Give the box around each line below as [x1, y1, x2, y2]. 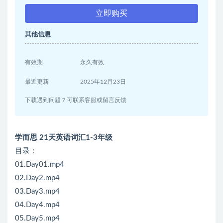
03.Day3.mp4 [15, 188, 60, 196]
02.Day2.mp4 [15, 174, 60, 182]
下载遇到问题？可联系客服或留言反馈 [25, 97, 126, 104]
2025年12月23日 [80, 79, 126, 85]
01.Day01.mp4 [15, 161, 64, 169]
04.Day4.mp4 [15, 201, 60, 209]
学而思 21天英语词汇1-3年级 [15, 134, 112, 142]
